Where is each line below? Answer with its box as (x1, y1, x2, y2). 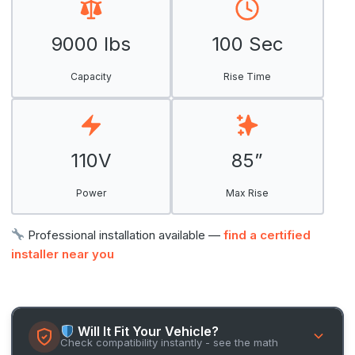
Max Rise (226, 186, 269, 199)
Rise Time (223, 70, 272, 82)
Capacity (70, 70, 112, 82)
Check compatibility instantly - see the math (60, 336, 278, 349)
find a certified (223, 227, 311, 242)
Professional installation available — (25, 227, 224, 242)
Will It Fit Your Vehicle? (74, 323, 219, 340)
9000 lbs (51, 32, 131, 55)
